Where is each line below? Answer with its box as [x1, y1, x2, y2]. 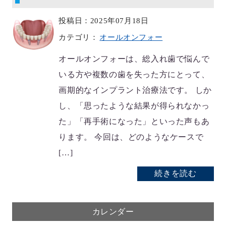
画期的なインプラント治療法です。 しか [59, 85, 212, 94]
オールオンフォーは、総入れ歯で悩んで [59, 54, 210, 63]
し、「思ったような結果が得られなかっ [59, 101, 210, 110]
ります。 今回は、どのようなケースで [59, 132, 204, 141]
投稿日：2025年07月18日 [59, 16, 149, 25]
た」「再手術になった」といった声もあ [59, 117, 210, 126]
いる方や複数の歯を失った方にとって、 [59, 70, 210, 79]
